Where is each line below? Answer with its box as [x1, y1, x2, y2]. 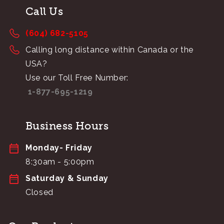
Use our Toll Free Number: [25, 72, 128, 82]
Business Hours [25, 119, 109, 132]
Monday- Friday [25, 142, 92, 152]
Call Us [25, 4, 63, 17]
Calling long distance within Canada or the [25, 44, 193, 54]
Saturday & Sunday [25, 173, 108, 183]
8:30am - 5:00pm [25, 156, 94, 166]
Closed [25, 187, 53, 197]
